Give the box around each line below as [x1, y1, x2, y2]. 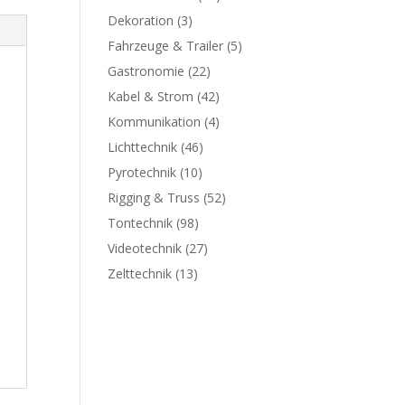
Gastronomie [108, 62, 185, 80]
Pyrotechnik [108, 164, 177, 181]
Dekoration [108, 12, 174, 29]
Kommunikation [108, 113, 202, 130]
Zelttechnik [108, 265, 173, 282]
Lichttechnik [108, 138, 178, 155]
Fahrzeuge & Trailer [108, 37, 224, 54]
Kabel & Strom [108, 88, 194, 105]
